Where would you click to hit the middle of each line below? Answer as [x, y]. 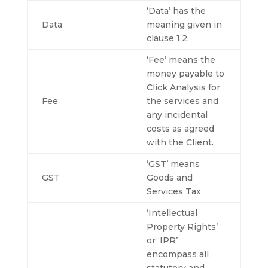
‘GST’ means [173, 164]
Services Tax [173, 191]
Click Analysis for [183, 87]
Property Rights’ [182, 227]
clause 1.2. [167, 38]
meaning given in [184, 25]
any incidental [177, 115]
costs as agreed [180, 129]
